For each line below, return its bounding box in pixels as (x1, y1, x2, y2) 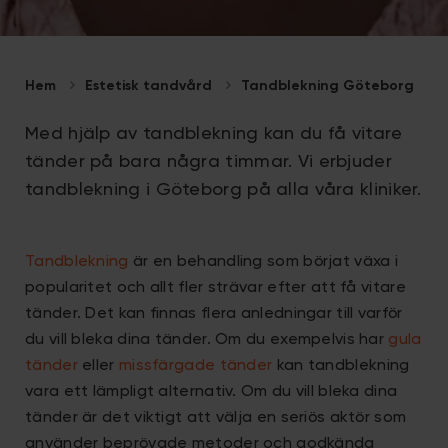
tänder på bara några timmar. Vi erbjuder (25, 153, 392, 171)
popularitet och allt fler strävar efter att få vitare (25, 280, 406, 296)
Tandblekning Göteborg (241, 79, 414, 93)
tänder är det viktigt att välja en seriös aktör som (25, 410, 407, 426)
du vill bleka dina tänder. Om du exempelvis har (25, 332, 389, 348)
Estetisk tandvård (85, 79, 212, 93)
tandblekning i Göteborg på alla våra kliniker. (25, 181, 422, 199)
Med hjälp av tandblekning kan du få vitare (25, 125, 403, 143)
